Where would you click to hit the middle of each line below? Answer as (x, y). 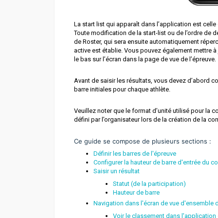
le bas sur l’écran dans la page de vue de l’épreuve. (145, 59)
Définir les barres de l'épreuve (135, 154)
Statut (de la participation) (149, 184)
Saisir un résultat (117, 171)
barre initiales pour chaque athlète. (122, 90)
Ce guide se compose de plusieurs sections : (143, 141)
